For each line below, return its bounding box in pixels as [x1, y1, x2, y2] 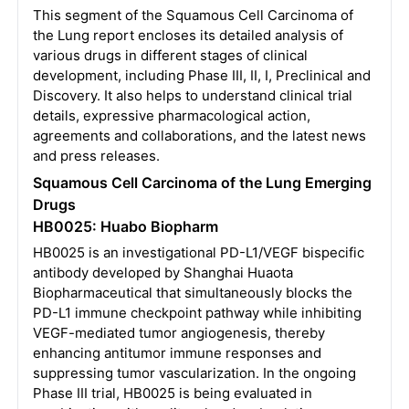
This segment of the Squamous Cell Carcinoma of [32, 6, 353, 24]
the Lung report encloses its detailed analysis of [32, 26, 343, 44]
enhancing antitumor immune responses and [32, 344, 321, 362]
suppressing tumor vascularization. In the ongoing [32, 364, 356, 382]
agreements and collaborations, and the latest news [32, 127, 366, 144]
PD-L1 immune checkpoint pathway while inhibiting [32, 304, 362, 321]
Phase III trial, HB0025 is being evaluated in [32, 384, 312, 402]
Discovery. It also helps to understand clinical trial [32, 87, 352, 104]
